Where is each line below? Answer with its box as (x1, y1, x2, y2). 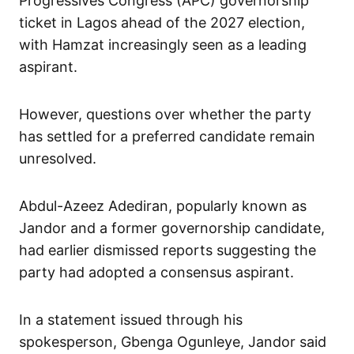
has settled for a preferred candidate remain (19, 128, 315, 145)
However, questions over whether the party (19, 106, 311, 123)
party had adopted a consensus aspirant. (19, 264, 294, 281)
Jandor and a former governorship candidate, (19, 220, 325, 237)
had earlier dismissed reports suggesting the (19, 242, 316, 259)
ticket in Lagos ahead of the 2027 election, (19, 14, 305, 32)
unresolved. (19, 150, 96, 168)
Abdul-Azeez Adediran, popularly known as (19, 198, 307, 215)
